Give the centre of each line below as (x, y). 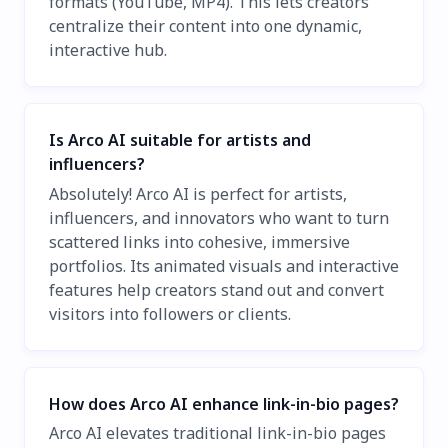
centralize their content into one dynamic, (205, 26)
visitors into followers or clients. (170, 313)
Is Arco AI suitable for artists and (180, 140)
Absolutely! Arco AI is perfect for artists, (198, 193)
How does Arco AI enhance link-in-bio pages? (224, 403)
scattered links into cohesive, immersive (199, 241)
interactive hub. (108, 50)
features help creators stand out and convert (216, 289)
